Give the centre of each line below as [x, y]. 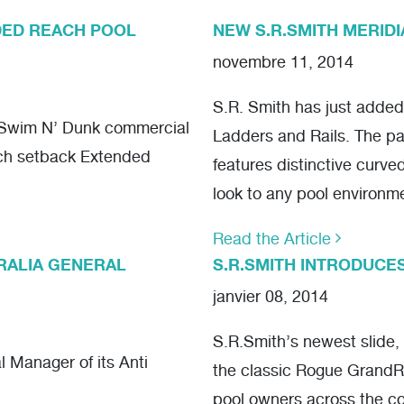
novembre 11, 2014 [283, 64]
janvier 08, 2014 [271, 298]
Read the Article [274, 240]
